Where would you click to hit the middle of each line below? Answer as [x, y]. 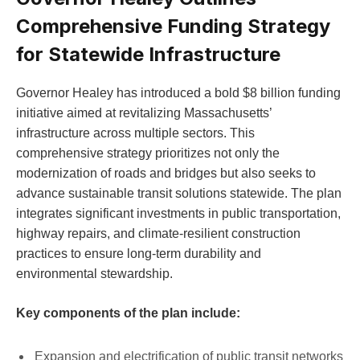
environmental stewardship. [94, 273]
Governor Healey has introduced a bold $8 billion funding [178, 92]
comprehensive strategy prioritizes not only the [148, 153]
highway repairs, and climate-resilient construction [158, 233]
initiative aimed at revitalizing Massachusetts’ [144, 112]
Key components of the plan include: [128, 313]
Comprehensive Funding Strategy [173, 26]
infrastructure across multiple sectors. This [135, 133]
